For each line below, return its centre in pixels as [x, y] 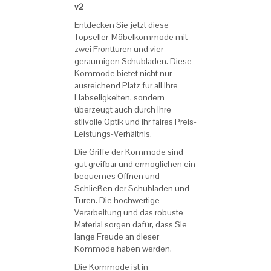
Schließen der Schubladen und [132, 188]
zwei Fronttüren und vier [119, 49]
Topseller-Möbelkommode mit [131, 37]
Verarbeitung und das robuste [129, 212]
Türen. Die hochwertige [117, 200]
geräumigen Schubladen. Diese [133, 61]
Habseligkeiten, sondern [119, 97]
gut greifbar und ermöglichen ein [135, 164]
